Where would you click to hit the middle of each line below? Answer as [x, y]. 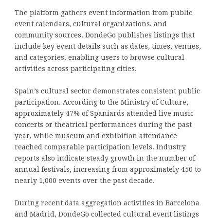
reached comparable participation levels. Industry [100, 147]
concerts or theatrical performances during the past [103, 125]
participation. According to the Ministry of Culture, [101, 102]
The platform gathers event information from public [103, 13]
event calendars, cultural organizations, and [91, 24]
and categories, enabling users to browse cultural [100, 57]
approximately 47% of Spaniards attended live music [104, 113]
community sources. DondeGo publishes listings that [105, 35]
